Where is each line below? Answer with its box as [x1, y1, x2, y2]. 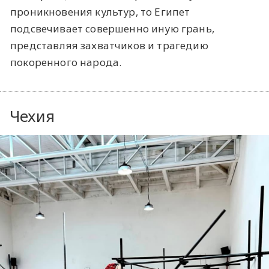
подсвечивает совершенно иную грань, [10, 21, 214, 35]
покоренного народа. [10, 55, 122, 69]
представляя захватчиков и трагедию [10, 38, 208, 52]
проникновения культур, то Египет [10, 4, 190, 19]
